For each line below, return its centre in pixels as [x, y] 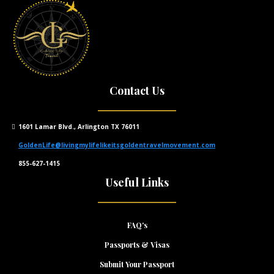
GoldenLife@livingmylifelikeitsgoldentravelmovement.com [117, 145]
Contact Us [137, 91]
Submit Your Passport [137, 264]
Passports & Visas [137, 245]
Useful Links [137, 182]
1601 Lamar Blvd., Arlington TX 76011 [79, 127]
